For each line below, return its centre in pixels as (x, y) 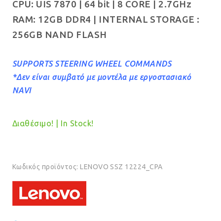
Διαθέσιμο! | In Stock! (53, 123)
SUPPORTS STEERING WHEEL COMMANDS (92, 64)
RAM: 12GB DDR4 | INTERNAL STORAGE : (106, 19)
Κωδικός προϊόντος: (46, 167)
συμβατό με (73, 77)
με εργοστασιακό (159, 77)
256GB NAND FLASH (60, 35)
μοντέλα (112, 77)
